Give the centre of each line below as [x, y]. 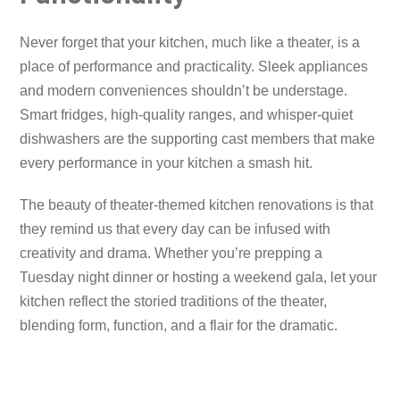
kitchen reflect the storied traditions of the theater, [174, 302]
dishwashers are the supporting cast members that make [198, 139]
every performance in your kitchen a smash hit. [167, 163]
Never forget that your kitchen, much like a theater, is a [190, 43]
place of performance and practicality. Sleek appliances [194, 67]
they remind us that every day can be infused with [175, 229]
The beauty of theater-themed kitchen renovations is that [197, 205]
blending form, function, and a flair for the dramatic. [179, 326]
